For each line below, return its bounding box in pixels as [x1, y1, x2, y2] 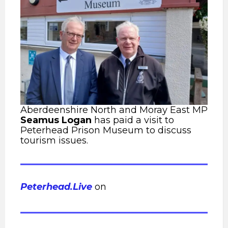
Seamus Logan [20, 115, 92, 126]
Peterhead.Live [20, 181, 92, 192]
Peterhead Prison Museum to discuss [20, 125, 191, 136]
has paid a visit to [92, 115, 174, 126]
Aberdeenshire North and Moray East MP [20, 104, 208, 116]
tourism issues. [20, 135, 88, 146]
